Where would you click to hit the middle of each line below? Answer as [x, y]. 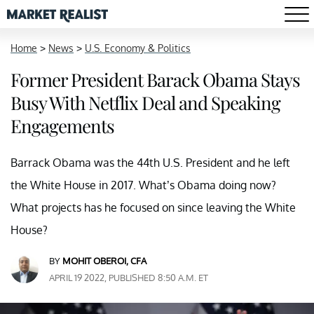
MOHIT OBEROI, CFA [104, 261]
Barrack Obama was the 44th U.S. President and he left [150, 163]
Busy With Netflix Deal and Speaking [145, 103]
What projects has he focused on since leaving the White [153, 207]
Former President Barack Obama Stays [155, 80]
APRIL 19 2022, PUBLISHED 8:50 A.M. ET [129, 278]
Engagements [62, 126]
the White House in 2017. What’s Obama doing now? [143, 185]
